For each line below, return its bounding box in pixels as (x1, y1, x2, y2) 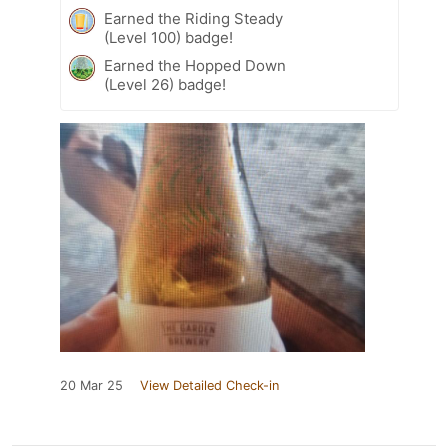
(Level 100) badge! (104, 28, 233, 48)
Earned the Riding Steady (104, 9, 283, 29)
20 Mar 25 (60, 378, 123, 394)
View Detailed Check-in (140, 378, 279, 394)
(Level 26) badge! (104, 75, 226, 95)
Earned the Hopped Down (104, 56, 286, 76)
